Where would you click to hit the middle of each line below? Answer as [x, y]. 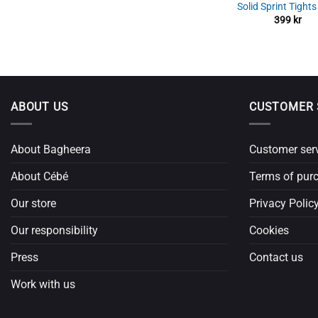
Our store [33, 204]
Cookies [269, 231]
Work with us [43, 285]
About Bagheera [51, 150]
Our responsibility [54, 231]
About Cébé [39, 177]
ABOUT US [40, 106]
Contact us [276, 258]
